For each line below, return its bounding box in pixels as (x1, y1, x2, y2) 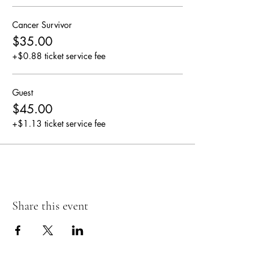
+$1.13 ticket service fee (12, 117, 105, 129)
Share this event (12, 198, 88, 213)
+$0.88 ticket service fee (12, 49, 105, 62)
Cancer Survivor (12, 18, 72, 30)
